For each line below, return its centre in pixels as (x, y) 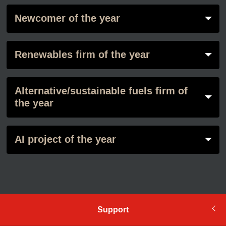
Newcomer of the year (67, 19)
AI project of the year (65, 140)
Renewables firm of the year (82, 55)
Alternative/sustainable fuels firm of (101, 91)
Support (113, 209)
